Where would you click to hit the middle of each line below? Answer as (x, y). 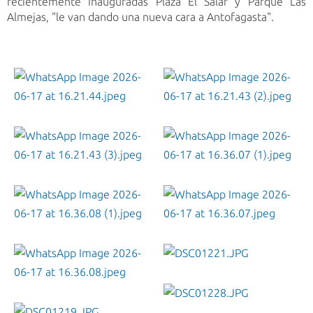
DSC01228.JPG (218, 302)
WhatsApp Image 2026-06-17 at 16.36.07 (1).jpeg (278, 164)
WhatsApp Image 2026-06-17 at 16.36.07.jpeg (278, 223)
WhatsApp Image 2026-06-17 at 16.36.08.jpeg (129, 281)
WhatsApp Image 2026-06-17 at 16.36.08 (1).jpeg (129, 223)
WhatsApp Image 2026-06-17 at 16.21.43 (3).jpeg (129, 164)
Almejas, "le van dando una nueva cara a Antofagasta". (140, 17)
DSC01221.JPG (218, 262)
